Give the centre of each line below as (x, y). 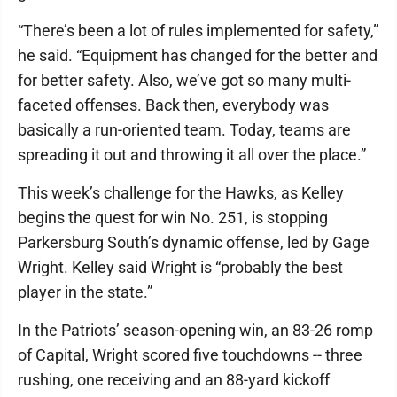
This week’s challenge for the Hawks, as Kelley (181, 193)
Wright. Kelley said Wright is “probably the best (180, 267)
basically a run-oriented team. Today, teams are (184, 130)
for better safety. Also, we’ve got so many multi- (184, 80)
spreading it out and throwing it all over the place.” (192, 155)
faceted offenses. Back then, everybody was (173, 105)
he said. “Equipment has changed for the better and (198, 55)
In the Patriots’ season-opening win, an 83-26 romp (195, 330)
